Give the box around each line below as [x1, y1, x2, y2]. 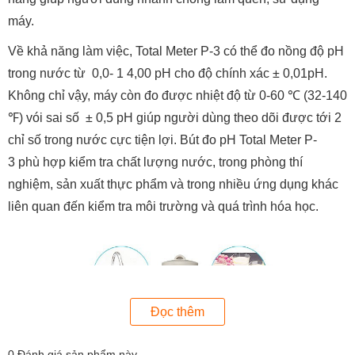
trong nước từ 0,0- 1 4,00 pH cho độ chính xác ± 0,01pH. [8, 66, 327, 80]
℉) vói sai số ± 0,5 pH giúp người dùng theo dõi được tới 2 [8, 110, 342, 124]
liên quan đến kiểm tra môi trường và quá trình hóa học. [8, 199, 319, 213]
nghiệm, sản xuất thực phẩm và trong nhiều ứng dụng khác [8, 177, 338, 191]
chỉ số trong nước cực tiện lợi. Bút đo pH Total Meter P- [8, 132, 317, 147]
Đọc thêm [151, 304, 204, 319]
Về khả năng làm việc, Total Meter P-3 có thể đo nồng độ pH [8, 44, 344, 58]
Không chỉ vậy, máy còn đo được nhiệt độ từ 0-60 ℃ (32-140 [8, 88, 347, 102]
